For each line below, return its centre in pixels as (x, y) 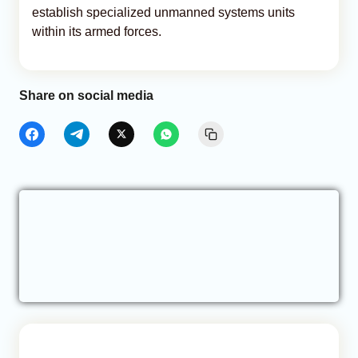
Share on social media (86, 95)
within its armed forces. (97, 31)
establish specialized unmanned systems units (163, 12)
